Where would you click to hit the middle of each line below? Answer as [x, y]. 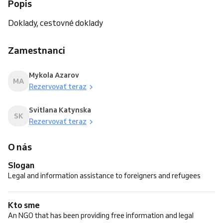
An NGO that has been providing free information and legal [101, 216]
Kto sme [27, 205]
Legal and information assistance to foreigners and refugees [104, 176]
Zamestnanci [37, 50]
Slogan [24, 165]
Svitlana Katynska [60, 110]
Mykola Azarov [54, 75]
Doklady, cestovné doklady [56, 23]
